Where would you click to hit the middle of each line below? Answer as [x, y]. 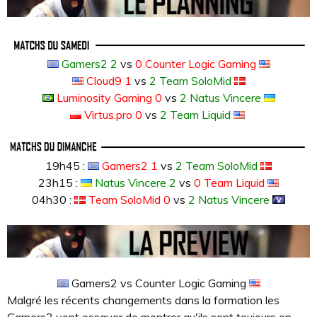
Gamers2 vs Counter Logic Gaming [158, 283]
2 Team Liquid [196, 114]
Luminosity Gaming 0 [108, 97]
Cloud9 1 [107, 80]
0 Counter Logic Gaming [197, 63]
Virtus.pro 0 [111, 114]
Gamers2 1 [130, 165]
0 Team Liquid [229, 182]
